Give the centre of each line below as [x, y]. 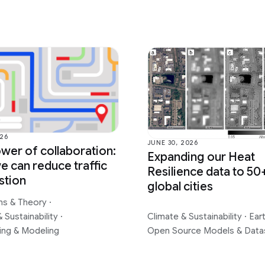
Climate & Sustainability [195, 216]
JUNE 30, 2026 [173, 143]
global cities [180, 187]
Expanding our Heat [201, 157]
